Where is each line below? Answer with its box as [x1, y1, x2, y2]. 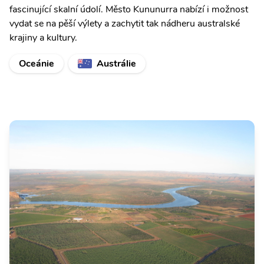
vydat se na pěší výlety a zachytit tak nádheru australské [9, 17, 240, 30]
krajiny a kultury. [9, 31, 77, 44]
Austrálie [97, 57, 136, 70]
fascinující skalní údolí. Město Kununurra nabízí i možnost [9, 3, 248, 16]
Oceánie [19, 57, 54, 70]
